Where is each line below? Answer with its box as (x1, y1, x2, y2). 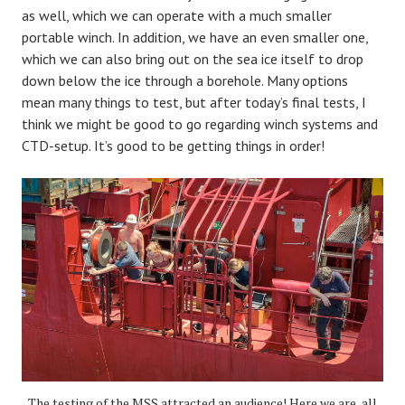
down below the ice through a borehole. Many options (22, 71, 348, 89)
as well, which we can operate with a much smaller (22, 5, 332, 24)
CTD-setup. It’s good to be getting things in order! (22, 136, 325, 155)
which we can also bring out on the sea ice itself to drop (22, 49, 363, 68)
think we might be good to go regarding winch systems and (22, 114, 378, 133)
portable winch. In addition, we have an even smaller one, (22, 27, 368, 46)
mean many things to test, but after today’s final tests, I (22, 92, 366, 111)
